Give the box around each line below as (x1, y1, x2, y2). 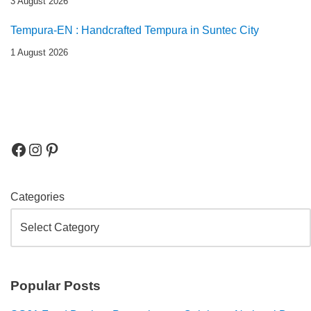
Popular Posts (10, 278, 101, 293)
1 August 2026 (10, 47, 68, 58)
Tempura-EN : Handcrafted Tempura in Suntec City (10, 24, 259, 36)
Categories (10, 190, 65, 203)
